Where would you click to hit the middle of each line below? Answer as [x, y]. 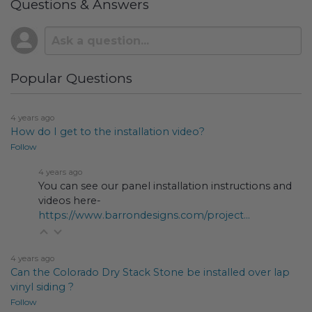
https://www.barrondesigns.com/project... [144, 215]
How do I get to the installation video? [108, 131]
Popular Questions [71, 78]
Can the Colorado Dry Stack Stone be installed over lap [150, 272]
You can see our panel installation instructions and [165, 186]
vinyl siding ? [42, 287]
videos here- [70, 200]
